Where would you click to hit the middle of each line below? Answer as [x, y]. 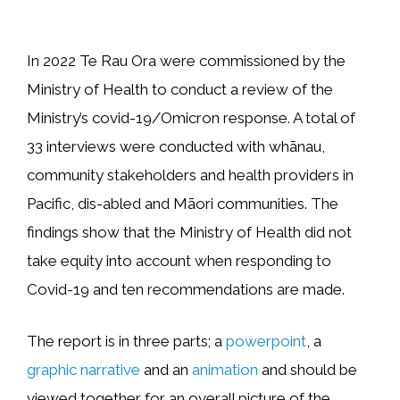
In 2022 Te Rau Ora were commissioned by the [186, 61]
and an [166, 369]
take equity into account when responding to [179, 261]
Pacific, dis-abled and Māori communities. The [183, 204]
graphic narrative [83, 369]
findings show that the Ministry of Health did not [189, 233]
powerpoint [266, 341]
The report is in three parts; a [126, 341]
